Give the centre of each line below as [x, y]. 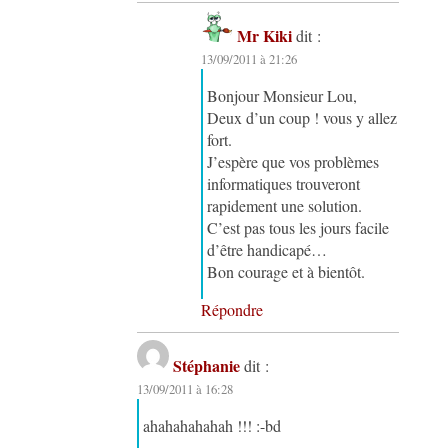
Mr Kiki [265, 35]
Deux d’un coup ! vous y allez [302, 117]
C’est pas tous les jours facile [298, 227]
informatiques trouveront [284, 183]
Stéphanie [207, 365]
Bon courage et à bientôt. [286, 271]
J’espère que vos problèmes [293, 161]
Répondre [232, 309]
